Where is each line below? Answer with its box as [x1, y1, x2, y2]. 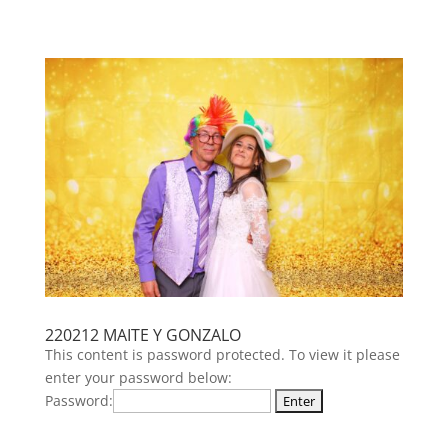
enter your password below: [44, 367, 232, 387]
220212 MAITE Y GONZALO [44, 323, 241, 346]
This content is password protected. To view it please [44, 344, 400, 364]
